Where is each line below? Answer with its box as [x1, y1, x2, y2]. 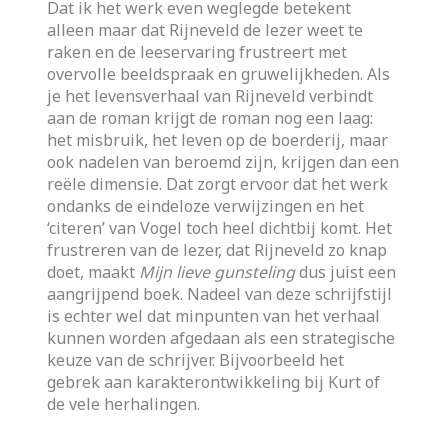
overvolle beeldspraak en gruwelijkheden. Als [47, 63, 391, 85]
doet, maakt [47, 261, 140, 283]
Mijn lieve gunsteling [139, 261, 300, 283]
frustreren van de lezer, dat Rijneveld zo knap [47, 239, 388, 261]
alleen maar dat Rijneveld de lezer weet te [47, 19, 364, 41]
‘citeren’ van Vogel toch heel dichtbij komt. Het [47, 217, 393, 239]
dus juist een [299, 261, 397, 283]
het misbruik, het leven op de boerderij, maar [47, 129, 389, 151]
